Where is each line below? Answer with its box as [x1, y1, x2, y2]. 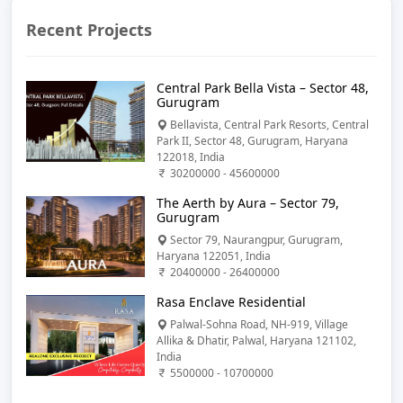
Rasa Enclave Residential [156, 293, 306, 311]
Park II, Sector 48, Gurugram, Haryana [156, 133, 348, 149]
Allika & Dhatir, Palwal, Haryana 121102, [156, 333, 356, 349]
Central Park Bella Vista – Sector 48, [156, 79, 369, 97]
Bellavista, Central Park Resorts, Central [166, 117, 369, 133]
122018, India [156, 149, 225, 166]
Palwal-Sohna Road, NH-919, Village [166, 317, 348, 333]
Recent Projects [26, 19, 152, 41]
